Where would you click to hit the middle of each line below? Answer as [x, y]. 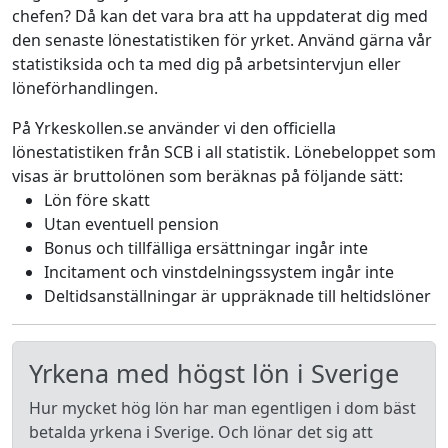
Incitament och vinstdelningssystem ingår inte [219, 272]
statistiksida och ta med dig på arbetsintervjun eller [206, 64]
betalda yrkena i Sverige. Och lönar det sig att [201, 432]
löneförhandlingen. [85, 88]
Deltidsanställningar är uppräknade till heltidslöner [237, 296]
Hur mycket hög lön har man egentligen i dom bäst [222, 408]
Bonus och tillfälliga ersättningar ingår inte [206, 248]
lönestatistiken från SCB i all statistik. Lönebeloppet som [224, 152]
